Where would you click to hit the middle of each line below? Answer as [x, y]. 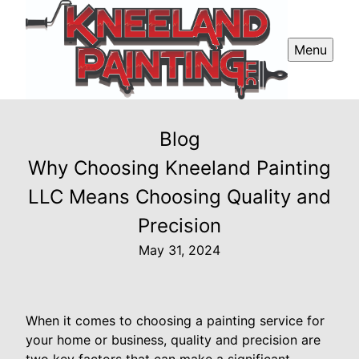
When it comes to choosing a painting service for [175, 321]
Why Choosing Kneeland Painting [179, 168]
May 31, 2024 [179, 250]
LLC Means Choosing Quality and [179, 197]
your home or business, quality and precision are [173, 340]
